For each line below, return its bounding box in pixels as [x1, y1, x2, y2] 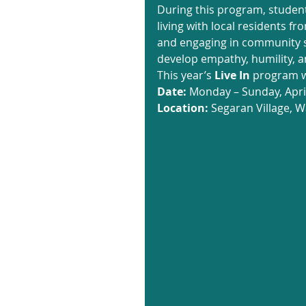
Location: [157, 100, 208, 116]
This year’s [157, 68, 214, 83]
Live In [214, 68, 250, 83]
